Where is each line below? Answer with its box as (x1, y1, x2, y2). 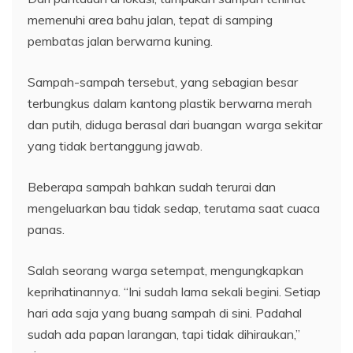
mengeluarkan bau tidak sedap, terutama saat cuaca (28, 200, 320, 217)
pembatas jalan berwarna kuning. (28, 33, 213, 50)
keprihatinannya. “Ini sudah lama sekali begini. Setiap (28, 284, 321, 300)
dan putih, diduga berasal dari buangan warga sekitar (28, 117, 322, 133)
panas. (28, 221, 65, 238)
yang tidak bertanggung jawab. (28, 138, 203, 154)
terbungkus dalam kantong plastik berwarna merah (28, 95, 312, 112)
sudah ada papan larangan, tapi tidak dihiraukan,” (28, 326, 300, 343)
